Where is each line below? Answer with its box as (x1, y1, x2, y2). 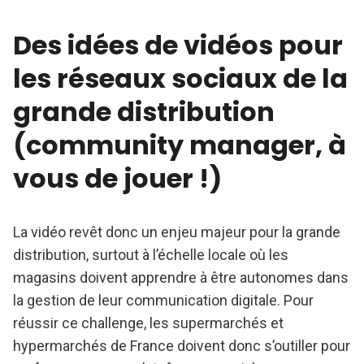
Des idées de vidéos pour (13, 27, 343, 64)
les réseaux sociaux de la (13, 60, 348, 97)
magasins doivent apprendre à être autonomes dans (13, 269, 349, 287)
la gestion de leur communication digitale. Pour (13, 292, 314, 310)
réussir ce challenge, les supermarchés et (13, 314, 284, 332)
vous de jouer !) (13, 160, 222, 197)
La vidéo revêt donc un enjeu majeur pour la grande (13, 223, 340, 241)
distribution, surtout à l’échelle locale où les (13, 246, 288, 264)
